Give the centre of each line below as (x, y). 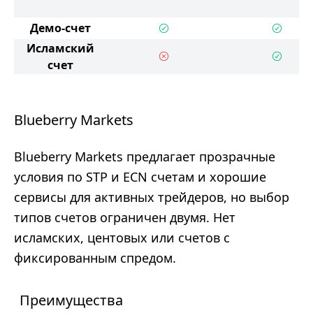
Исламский (60, 48)
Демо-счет (60, 28)
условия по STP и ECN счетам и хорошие (140, 177)
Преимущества (71, 300)
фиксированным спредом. (95, 258)
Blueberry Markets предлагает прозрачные (145, 156)
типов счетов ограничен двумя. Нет (125, 217)
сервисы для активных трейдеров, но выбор (152, 197)
